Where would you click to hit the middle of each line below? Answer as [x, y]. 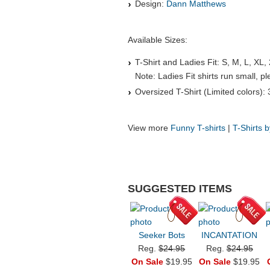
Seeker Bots [162, 235]
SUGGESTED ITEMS [180, 189]
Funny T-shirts [198, 128]
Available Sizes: [158, 40]
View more [149, 128]
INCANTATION [230, 235]
